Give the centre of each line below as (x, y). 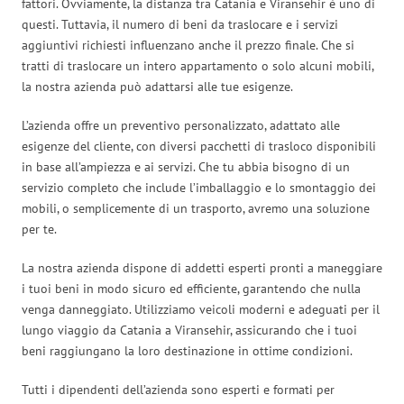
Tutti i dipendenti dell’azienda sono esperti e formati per (178, 389)
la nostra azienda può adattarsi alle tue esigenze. (157, 86)
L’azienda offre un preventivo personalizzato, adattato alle (181, 125)
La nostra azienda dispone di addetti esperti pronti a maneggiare (202, 267)
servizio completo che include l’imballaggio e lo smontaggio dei (199, 187)
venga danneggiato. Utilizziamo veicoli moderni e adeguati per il (201, 309)
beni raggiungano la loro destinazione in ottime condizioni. (187, 350)
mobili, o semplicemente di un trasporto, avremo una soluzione (196, 208)
